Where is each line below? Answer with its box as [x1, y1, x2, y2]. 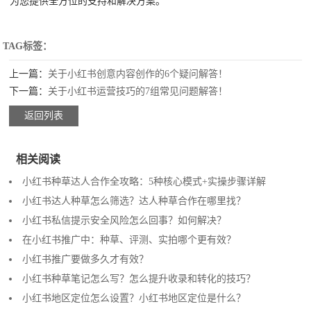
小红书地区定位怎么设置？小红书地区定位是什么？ [22, 292, 246, 303]
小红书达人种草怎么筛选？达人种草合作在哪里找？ [22, 195, 246, 206]
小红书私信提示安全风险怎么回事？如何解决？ [22, 215, 227, 226]
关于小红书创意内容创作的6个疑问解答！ [48, 68, 228, 79]
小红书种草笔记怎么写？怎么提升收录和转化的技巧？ [22, 273, 256, 284]
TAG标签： [3, 40, 53, 51]
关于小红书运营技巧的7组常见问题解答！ [48, 85, 228, 96]
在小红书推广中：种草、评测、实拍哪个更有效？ [22, 234, 237, 245]
